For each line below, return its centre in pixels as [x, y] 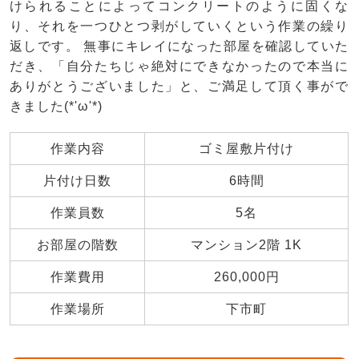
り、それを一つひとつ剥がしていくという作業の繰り [179, 26]
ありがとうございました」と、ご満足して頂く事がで [179, 86]
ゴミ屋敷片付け [246, 148]
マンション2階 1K [246, 244]
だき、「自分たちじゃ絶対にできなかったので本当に [179, 66]
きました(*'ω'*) [56, 106]
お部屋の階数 [77, 244]
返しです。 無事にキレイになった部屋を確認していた [179, 46]
